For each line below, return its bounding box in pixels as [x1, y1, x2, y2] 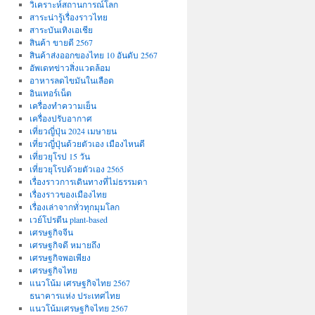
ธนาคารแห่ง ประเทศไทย [29, 290, 120, 301]
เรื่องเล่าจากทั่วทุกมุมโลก [29, 201, 120, 212]
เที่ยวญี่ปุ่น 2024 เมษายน [29, 125, 117, 136]
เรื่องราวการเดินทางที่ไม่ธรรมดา [29, 176, 148, 187]
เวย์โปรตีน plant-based [29, 214, 108, 225]
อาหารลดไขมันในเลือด [29, 75, 114, 86]
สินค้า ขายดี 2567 [29, 37, 93, 48]
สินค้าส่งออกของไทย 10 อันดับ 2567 [29, 49, 157, 60]
